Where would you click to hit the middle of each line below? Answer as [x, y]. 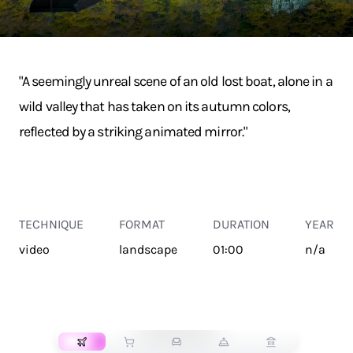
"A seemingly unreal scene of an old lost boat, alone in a [176, 81]
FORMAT [142, 224]
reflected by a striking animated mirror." [133, 132]
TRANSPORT [176, 316]
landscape [148, 249]
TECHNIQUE [51, 224]
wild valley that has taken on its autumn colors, [154, 106]
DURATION [241, 224]
